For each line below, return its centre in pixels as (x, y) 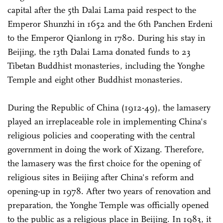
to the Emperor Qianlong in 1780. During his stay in (106, 38)
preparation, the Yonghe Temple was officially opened (108, 205)
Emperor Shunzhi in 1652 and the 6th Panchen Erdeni (110, 24)
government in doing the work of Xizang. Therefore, (106, 149)
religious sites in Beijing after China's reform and (101, 177)
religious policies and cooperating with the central (101, 135)
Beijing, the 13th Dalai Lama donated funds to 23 (99, 52)
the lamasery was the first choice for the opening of (104, 163)
